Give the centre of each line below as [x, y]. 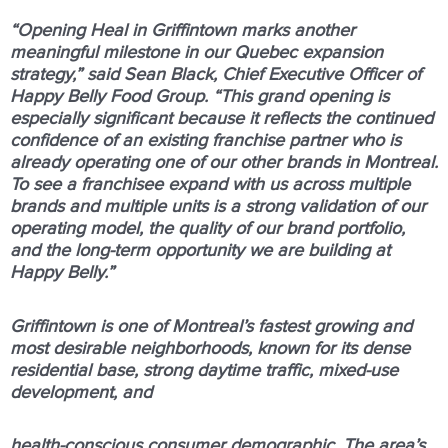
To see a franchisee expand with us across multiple [210, 185]
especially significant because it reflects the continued [221, 119]
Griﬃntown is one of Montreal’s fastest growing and [211, 326]
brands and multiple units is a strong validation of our [218, 207]
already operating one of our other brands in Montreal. [224, 163]
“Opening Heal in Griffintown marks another [182, 31]
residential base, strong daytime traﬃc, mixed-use [204, 370]
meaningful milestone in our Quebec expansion [196, 53]
